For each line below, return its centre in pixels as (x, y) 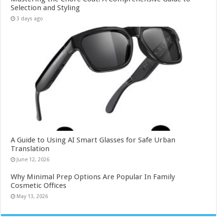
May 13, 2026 (32, 197)
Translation (30, 149)
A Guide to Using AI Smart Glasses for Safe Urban (93, 140)
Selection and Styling (46, 8)
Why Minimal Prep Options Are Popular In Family (93, 177)
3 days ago (30, 19)
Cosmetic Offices (39, 186)
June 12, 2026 (33, 160)
